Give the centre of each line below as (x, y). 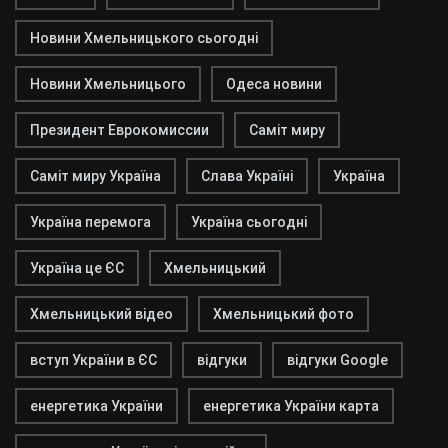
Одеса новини (274, 84)
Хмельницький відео (101, 314)
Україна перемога (90, 222)
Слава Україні (247, 176)
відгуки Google (337, 360)
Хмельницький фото (283, 314)
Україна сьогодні (249, 222)
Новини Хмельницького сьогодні (144, 38)
